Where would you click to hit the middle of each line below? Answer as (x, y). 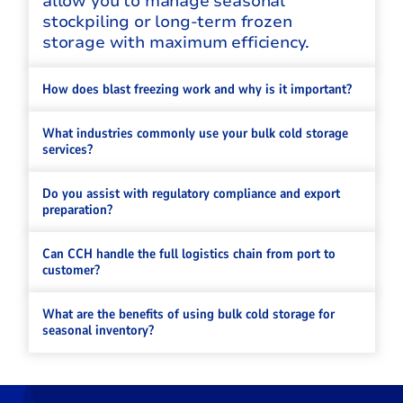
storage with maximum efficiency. (176, 42)
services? (68, 149)
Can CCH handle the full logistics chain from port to (189, 253)
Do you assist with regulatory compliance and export (192, 193)
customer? (72, 269)
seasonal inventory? (99, 330)
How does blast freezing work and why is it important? (197, 89)
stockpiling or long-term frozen (167, 21)
